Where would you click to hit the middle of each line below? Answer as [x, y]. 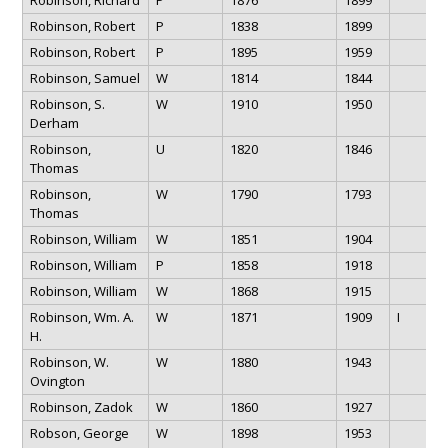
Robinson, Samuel [84, 77]
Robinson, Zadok [81, 406]
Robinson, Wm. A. [81, 316]
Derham [54, 122]
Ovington [57, 380]
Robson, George [79, 432]
